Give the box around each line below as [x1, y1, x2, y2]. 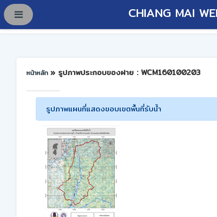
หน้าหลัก [26, 67, 50, 77]
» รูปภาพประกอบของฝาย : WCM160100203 [50, 66, 201, 78]
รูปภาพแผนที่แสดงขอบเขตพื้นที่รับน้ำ [46, 103, 161, 114]
